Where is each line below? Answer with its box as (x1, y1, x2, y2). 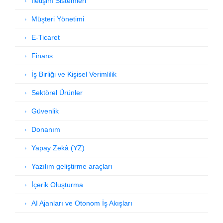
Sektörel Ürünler (31, 89, 83, 97)
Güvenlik (31, 107, 59, 115)
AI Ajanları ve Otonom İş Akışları (31, 199, 132, 207)
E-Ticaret (31, 33, 60, 41)
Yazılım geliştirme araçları (31, 162, 112, 170)
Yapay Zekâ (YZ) (31, 144, 85, 152)
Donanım (31, 125, 60, 133)
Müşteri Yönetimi (31, 15, 84, 23)
